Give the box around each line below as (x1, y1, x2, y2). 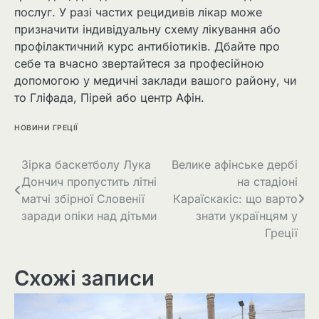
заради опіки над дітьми (21, 208, 157, 223)
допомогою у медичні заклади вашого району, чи (14, 73, 297, 88)
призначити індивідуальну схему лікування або (14, 22, 281, 37)
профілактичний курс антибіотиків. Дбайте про (14, 39, 280, 54)
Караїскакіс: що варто (173, 191, 298, 206)
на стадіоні (237, 174, 298, 189)
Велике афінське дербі (172, 157, 298, 172)
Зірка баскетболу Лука (21, 157, 151, 172)
